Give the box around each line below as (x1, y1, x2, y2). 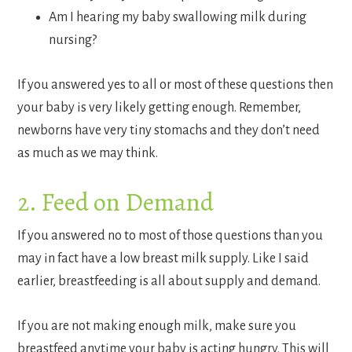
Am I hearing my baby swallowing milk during (49, 10, 307, 25)
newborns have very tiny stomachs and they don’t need (17, 123, 321, 138)
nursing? (49, 33, 97, 48)
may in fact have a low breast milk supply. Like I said (17, 251, 310, 266)
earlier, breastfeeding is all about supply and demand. (17, 274, 321, 289)
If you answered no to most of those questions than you (17, 229, 324, 244)
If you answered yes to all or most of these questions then (17, 78, 334, 93)
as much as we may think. (17, 146, 159, 161)
